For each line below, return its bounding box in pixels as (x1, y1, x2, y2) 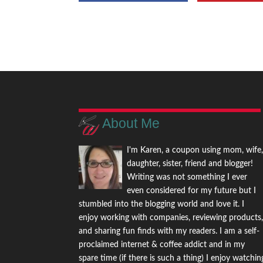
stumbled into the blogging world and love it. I (79, 200, 245, 209)
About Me (102, 116, 160, 131)
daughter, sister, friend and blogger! (127, 160, 254, 168)
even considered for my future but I (127, 187, 257, 195)
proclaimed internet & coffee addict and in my (79, 241, 245, 249)
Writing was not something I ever (127, 173, 248, 182)
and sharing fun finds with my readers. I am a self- (79, 227, 260, 236)
